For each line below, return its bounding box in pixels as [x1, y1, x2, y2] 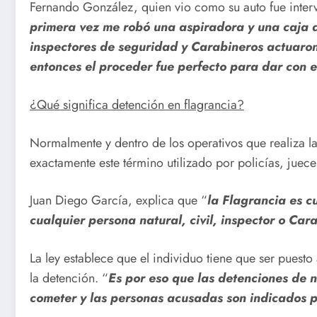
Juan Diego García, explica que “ [30, 191, 207, 210]
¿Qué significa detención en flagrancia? [30, 96, 244, 115]
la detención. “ [30, 268, 108, 287]
